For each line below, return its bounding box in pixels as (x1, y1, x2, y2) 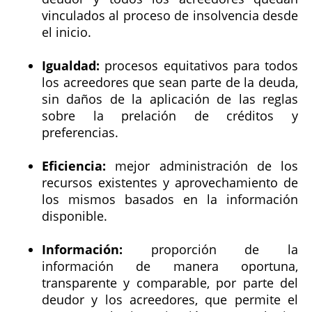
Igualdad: (42, 56, 100, 74)
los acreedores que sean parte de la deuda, (42, 73, 298, 91)
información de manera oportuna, (42, 257, 298, 274)
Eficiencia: (42, 157, 106, 174)
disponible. (42, 207, 107, 224)
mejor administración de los (106, 157, 298, 174)
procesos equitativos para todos (100, 56, 298, 74)
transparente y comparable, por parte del (42, 274, 298, 291)
